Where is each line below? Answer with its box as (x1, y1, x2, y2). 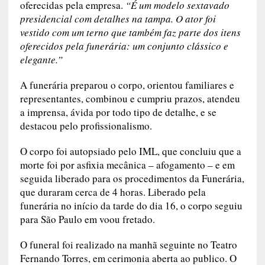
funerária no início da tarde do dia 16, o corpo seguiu (20, 199, 243, 213)
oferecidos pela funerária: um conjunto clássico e (20, 39, 228, 53)
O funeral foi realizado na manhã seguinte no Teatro (20, 238, 237, 252)
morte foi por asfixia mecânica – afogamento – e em (20, 158, 235, 172)
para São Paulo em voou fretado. (20, 212, 155, 227)
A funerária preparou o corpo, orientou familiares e (20, 78, 234, 92)
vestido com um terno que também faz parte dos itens (20, 25, 241, 40)
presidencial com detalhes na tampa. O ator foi (20, 12, 216, 26)
